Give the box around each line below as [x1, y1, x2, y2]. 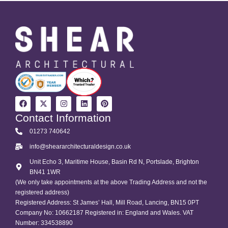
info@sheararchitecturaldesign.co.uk [29, 143, 131, 151]
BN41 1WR [29, 168, 61, 176]
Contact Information [15, 112, 111, 124]
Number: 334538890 [15, 219, 73, 227]
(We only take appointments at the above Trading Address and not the [15, 179, 207, 186]
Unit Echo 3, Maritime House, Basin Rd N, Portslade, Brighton [29, 158, 199, 166]
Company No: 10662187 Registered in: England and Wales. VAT [15, 209, 193, 217]
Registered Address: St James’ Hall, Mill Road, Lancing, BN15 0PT [15, 199, 199, 207]
